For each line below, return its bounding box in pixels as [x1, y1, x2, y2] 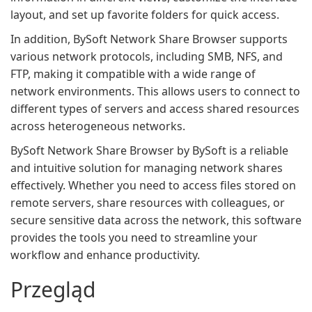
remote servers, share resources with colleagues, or [10, 195, 285, 210]
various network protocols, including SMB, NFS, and [10, 49, 283, 64]
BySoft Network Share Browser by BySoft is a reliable [10, 143, 288, 158]
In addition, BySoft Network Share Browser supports [10, 31, 288, 47]
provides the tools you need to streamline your [10, 230, 258, 245]
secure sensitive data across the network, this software [10, 212, 302, 228]
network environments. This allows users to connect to [10, 84, 300, 99]
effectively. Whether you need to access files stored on [10, 178, 296, 193]
